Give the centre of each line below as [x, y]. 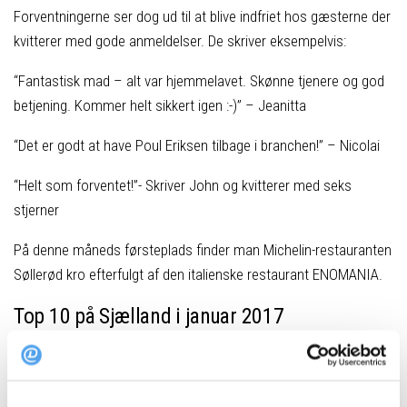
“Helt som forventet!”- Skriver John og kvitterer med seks [183, 186]
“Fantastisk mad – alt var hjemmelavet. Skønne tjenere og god [199, 81]
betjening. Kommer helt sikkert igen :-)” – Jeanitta [160, 106]
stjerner [36, 210]
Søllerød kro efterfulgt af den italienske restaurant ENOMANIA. [198, 275]
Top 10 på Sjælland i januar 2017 [149, 317]
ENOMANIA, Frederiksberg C [124, 379]
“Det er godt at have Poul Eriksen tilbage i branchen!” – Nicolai [197, 146]
